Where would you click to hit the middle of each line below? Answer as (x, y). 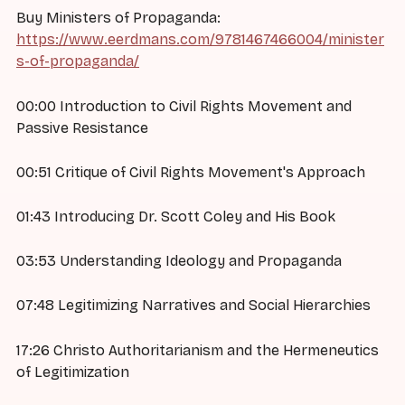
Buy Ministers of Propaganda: (118, 18)
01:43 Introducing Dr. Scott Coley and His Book (176, 216)
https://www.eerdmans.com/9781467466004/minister (200, 40)
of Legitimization (73, 372)
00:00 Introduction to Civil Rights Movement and (184, 106)
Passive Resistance (82, 127)
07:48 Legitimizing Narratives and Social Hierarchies (193, 306)
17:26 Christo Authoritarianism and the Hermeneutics (198, 350)
